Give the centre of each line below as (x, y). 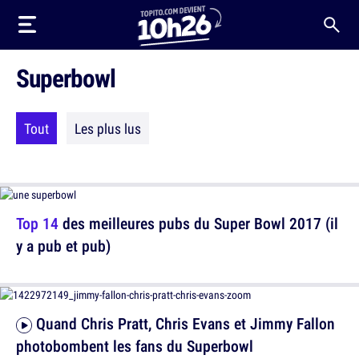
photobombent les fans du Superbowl (135, 346)
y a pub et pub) (63, 246)
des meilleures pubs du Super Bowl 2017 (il (198, 223)
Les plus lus (108, 128)
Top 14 (37, 223)
